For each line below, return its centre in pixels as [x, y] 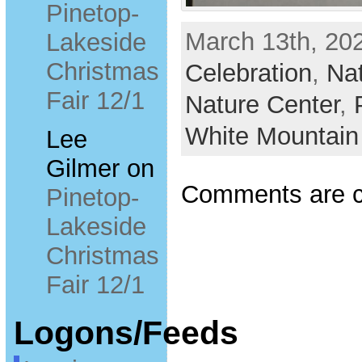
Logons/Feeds [126, 333]
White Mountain [271, 137]
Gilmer [82, 169]
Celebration [248, 74]
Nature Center [262, 105]
